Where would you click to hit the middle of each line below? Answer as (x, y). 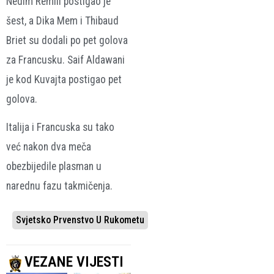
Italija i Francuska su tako (60, 128)
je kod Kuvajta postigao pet (64, 79)
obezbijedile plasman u (54, 167)
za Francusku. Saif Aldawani (65, 60)
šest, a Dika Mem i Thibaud (62, 20)
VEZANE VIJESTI (74, 261)
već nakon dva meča (49, 147)
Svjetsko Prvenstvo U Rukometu (80, 220)
